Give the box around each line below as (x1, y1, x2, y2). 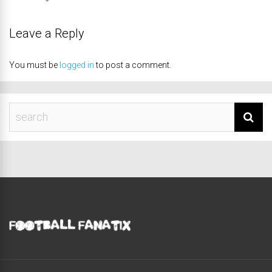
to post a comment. (94, 59, 171, 70)
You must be (9, 59, 59, 70)
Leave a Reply (9, 25, 84, 41)
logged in (59, 59, 94, 70)
